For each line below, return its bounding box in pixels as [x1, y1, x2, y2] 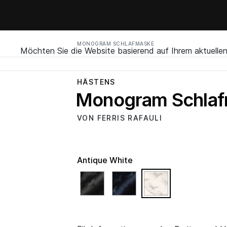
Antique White [77, 155, 133, 165]
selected [168, 172, 200, 182]
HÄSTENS [77, 78, 116, 86]
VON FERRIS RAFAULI [77, 113, 163, 122]
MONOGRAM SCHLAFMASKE [77, 41, 154, 47]
